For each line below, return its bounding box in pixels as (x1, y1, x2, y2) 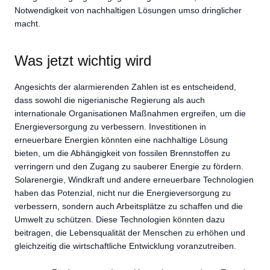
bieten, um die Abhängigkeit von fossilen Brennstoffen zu (14, 148, 230, 158)
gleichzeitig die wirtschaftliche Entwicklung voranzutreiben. (14, 240, 236, 251)
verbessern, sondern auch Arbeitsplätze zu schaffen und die (14, 201, 243, 211)
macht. (14, 18, 40, 28)
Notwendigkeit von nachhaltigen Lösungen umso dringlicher (14, 5, 242, 15)
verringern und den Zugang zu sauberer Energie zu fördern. (14, 161, 243, 171)
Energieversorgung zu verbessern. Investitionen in (14, 121, 206, 131)
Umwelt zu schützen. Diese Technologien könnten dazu (14, 214, 225, 224)
